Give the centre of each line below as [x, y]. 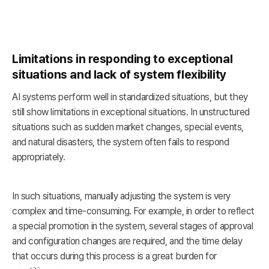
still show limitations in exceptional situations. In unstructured [131, 112]
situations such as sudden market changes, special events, [128, 127]
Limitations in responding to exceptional [122, 59]
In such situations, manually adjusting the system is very [122, 196]
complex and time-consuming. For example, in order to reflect [133, 211]
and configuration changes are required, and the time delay [127, 241]
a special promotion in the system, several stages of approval [133, 226]
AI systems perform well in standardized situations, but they [130, 97]
